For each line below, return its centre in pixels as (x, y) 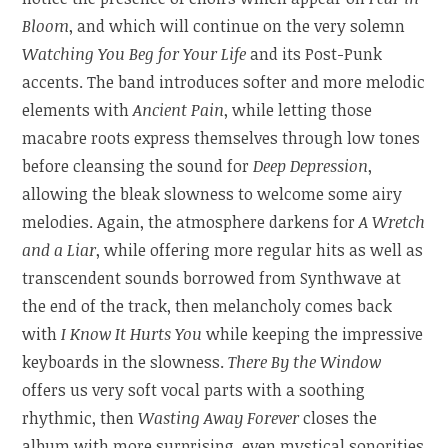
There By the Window (305, 361)
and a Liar (59, 249)
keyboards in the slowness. (125, 361)
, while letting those (298, 109)
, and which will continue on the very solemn (237, 25)
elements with (78, 109)
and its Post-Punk (316, 53)
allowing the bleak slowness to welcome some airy (212, 193)
